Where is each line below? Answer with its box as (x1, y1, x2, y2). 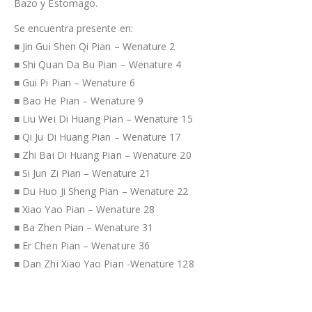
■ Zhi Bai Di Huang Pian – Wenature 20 (14, 148, 192, 162)
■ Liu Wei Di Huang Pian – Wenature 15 (14, 111, 193, 125)
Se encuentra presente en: (14, 21, 133, 35)
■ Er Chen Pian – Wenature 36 (14, 238, 150, 252)
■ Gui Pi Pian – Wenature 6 (14, 75, 135, 89)
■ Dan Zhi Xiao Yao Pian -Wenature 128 (14, 256, 194, 270)
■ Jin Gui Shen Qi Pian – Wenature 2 (14, 39, 175, 53)
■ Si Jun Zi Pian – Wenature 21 (14, 166, 151, 180)
